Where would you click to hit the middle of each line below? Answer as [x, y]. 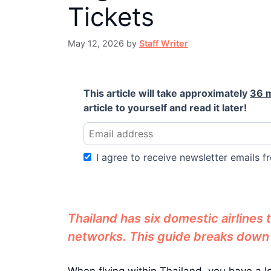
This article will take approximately [167, 93]
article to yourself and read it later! [165, 107]
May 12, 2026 [96, 43]
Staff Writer [164, 43]
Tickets [111, 17]
